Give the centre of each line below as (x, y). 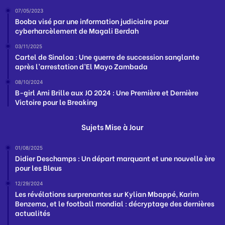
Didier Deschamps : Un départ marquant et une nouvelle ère (115, 158)
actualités (33, 213)
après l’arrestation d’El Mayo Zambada (81, 66)
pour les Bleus (38, 168)
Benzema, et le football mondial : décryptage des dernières (115, 203)
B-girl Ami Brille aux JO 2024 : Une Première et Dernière (107, 92)
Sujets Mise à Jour (113, 127)
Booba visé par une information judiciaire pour (92, 21)
